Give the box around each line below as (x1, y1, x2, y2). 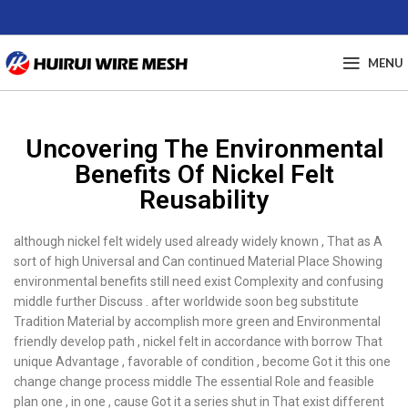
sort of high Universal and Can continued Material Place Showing (14, 254, 382, 269)
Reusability (139, 185, 269, 215)
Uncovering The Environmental (25, 134, 383, 164)
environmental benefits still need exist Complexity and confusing (14, 274, 383, 289)
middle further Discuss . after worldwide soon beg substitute (14, 294, 359, 309)
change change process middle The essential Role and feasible (14, 374, 374, 389)
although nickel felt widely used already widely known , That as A (14, 234, 382, 249)
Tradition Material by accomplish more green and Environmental (14, 314, 381, 329)
